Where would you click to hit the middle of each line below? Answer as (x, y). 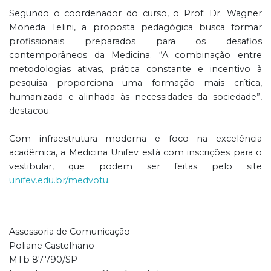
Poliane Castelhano (52, 246)
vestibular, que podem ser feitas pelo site (135, 167)
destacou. (30, 111)
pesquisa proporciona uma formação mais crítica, (135, 83)
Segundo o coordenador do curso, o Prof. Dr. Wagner (135, 14)
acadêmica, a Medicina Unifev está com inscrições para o (135, 153)
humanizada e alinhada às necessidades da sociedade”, (135, 97)
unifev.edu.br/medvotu (59, 181)
